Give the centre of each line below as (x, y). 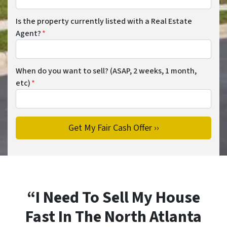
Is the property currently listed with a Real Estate (104, 22)
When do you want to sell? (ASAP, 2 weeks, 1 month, (106, 71)
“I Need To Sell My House (113, 198)
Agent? (28, 34)
